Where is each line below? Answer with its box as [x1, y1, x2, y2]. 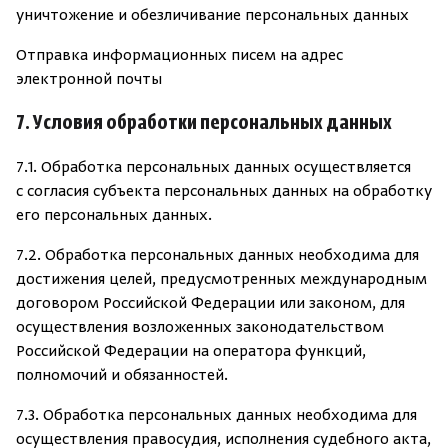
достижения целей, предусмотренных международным [16, 271, 427, 289]
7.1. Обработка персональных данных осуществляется [16, 159, 411, 177]
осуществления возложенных [16, 319, 236, 337]
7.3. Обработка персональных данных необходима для [16, 407, 417, 425]
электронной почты [16, 71, 162, 89]
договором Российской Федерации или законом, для [16, 295, 405, 313]
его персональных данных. [16, 207, 212, 225]
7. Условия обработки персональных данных [16, 112, 392, 136]
